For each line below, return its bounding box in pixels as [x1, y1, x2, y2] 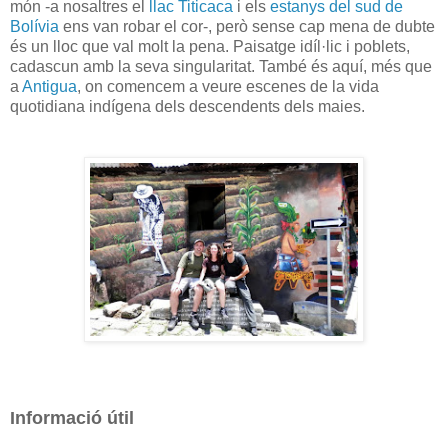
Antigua [22, 77, 77, 95]
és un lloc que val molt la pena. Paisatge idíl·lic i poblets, [10, 37, 410, 55]
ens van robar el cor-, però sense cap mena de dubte [59, 17, 435, 35]
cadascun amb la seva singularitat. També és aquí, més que [10, 57, 432, 75]
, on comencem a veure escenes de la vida [77, 77, 379, 95]
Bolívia [10, 17, 59, 35]
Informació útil [10, 407, 134, 428]
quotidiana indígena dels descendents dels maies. [10, 97, 365, 115]
